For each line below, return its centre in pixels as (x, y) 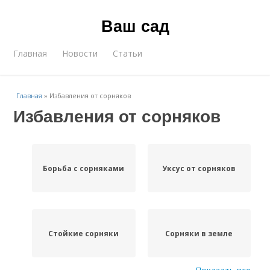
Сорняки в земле (199, 233)
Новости (80, 53)
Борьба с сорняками (84, 168)
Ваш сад (135, 25)
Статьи (128, 53)
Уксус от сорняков (199, 168)
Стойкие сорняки (84, 233)
